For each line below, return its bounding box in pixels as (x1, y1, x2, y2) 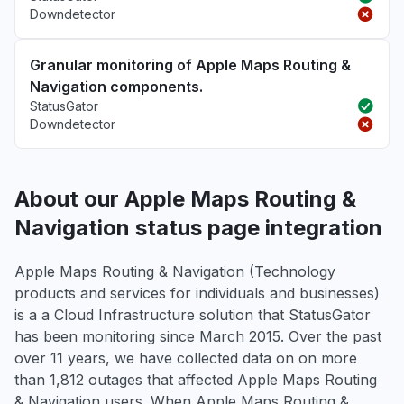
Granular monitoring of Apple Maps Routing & (30, 56, 351, 74)
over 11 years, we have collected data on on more (14, 349, 357, 367)
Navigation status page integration (14, 215, 382, 241)
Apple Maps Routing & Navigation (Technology (14, 262, 335, 280)
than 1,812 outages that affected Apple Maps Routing (14, 371, 377, 389)
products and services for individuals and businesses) (14, 284, 380, 302)
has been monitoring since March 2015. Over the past (14, 327, 381, 345)
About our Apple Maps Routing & (14, 186, 356, 212)
